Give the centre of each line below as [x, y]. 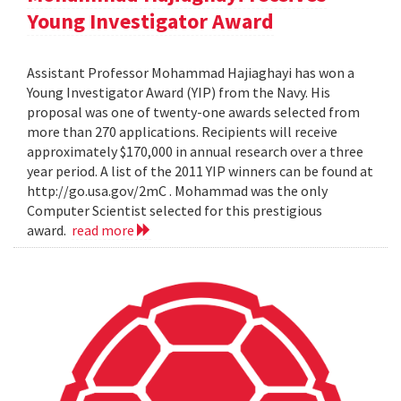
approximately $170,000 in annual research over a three [195, 151]
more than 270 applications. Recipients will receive [182, 131]
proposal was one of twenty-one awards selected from [193, 111]
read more [104, 230]
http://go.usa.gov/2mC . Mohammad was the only [177, 190]
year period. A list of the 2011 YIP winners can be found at [200, 171]
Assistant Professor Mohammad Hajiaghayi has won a [191, 72]
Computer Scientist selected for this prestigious [175, 210]
